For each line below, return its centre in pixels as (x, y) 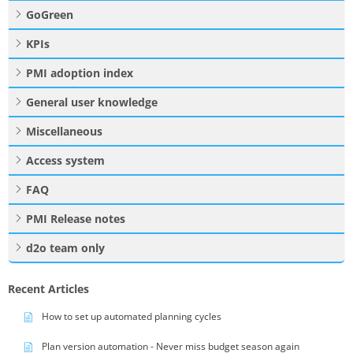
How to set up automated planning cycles (132, 316)
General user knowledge (92, 102)
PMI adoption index (80, 72)
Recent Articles (48, 288)
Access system (65, 160)
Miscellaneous (64, 131)
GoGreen (50, 14)
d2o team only (65, 247)
